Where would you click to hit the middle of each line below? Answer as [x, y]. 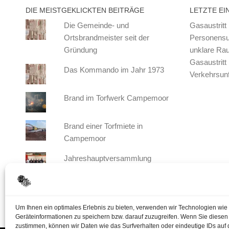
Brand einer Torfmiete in [103, 126]
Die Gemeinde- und [96, 25]
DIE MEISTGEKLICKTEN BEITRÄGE [85, 10]
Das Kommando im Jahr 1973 [114, 70]
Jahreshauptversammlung [107, 158]
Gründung [80, 50]
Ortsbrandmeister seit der [106, 37]
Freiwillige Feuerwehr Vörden [112, 170]
